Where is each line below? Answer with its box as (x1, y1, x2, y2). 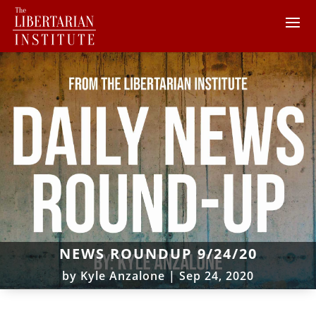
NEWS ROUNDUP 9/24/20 (59, 243, 257, 263)
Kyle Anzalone (80, 267, 165, 284)
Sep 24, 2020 (179, 267, 254, 284)
